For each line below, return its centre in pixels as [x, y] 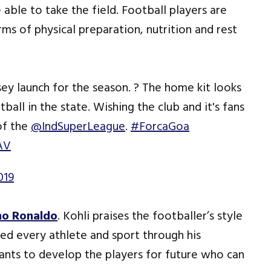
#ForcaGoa [160, 127]
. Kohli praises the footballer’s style [150, 216]
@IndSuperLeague [78, 127]
